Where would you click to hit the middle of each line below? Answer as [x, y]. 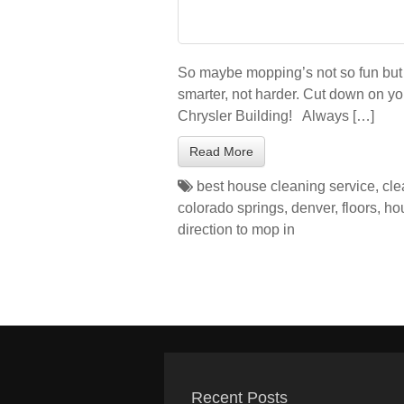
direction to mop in [236, 230]
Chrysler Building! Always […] [276, 116]
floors [359, 208]
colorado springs [231, 208]
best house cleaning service [286, 186]
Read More [221, 151]
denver [313, 208]
